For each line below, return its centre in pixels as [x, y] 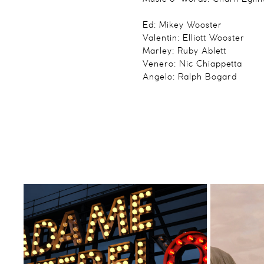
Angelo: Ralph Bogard [189, 77]
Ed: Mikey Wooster [182, 26]
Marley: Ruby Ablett [184, 52]
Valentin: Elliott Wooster [193, 39]
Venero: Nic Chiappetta [192, 65]
